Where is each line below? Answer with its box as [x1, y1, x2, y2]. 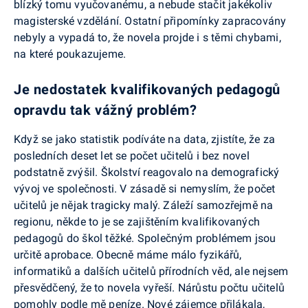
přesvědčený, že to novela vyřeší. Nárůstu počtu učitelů [14, 281, 285, 295]
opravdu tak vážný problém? [14, 102, 197, 119]
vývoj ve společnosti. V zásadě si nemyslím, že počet [14, 182, 276, 196]
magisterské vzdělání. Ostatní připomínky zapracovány [14, 14, 287, 28]
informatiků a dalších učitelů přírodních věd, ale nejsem [14, 265, 289, 278]
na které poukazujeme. [14, 47, 126, 61]
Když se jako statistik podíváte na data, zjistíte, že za [14, 133, 276, 146]
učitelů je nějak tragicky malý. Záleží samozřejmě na [14, 199, 274, 212]
